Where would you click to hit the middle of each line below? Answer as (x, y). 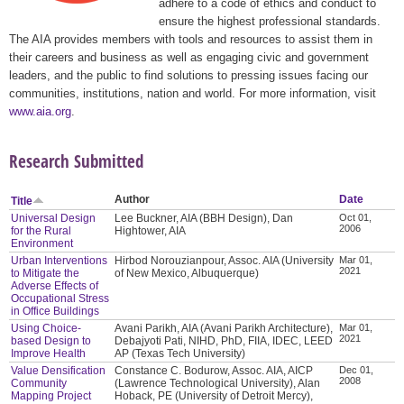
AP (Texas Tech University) (180, 353)
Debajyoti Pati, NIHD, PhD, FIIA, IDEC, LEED (224, 340)
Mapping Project (51, 395)
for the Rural (41, 230)
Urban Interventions (60, 260)
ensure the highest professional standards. (270, 21)
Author (133, 199)
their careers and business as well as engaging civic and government (189, 57)
